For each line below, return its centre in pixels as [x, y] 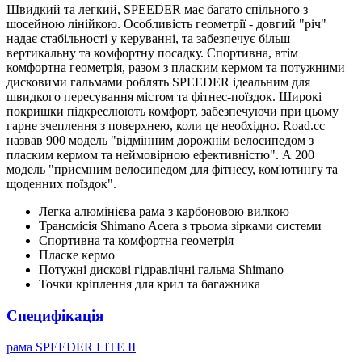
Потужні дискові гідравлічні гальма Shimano [161, 270]
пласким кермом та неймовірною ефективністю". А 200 [160, 155]
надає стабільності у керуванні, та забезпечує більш [148, 39]
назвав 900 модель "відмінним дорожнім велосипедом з [160, 141]
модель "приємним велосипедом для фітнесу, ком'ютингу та [172, 170]
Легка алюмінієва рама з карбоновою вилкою [164, 212]
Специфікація [55, 316]
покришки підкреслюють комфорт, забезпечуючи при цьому [173, 112]
